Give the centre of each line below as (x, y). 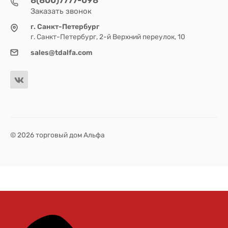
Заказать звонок (61, 11)
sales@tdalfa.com (62, 52)
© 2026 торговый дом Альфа (58, 135)
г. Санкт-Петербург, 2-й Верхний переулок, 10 (108, 36)
